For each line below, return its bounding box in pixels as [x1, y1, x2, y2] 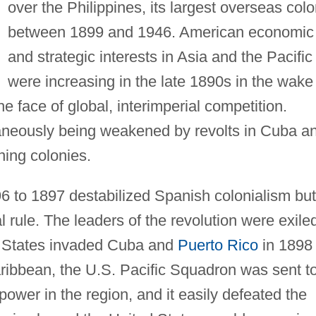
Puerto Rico [177, 236, 258, 254]
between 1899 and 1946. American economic [7, 23, 314, 41]
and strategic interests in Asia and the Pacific [7, 47, 312, 66]
